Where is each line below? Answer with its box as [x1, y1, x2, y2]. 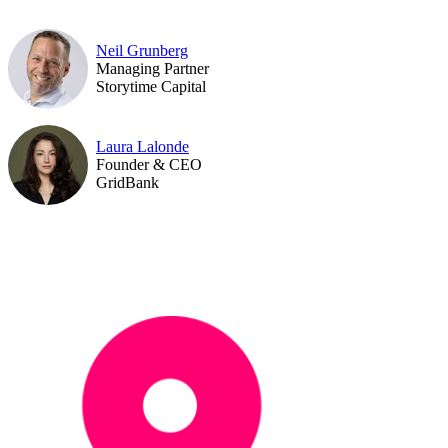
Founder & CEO [96, 155, 202, 173]
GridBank [96, 173, 159, 191]
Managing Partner [96, 59, 209, 77]
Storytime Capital [96, 77, 206, 95]
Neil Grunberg [96, 41, 188, 59]
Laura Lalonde [96, 137, 189, 155]
